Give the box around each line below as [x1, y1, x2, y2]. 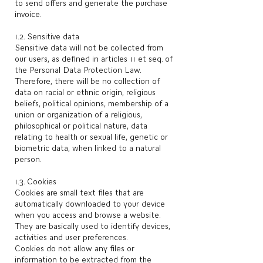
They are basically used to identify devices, [15, 221, 170, 231]
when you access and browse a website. [15, 210, 160, 220]
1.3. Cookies [15, 177, 56, 186]
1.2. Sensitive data [15, 32, 79, 41]
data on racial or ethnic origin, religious [15, 87, 156, 97]
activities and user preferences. [15, 232, 128, 242]
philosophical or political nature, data [15, 121, 147, 130]
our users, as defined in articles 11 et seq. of [15, 54, 173, 63]
